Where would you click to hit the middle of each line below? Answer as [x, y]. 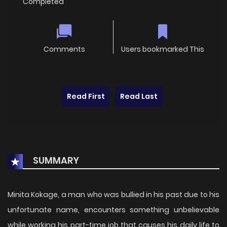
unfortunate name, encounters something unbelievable [113, 210]
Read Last [139, 96]
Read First [86, 96]
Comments [64, 49]
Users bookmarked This [163, 49]
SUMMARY [55, 160]
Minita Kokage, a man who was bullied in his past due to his [113, 194]
